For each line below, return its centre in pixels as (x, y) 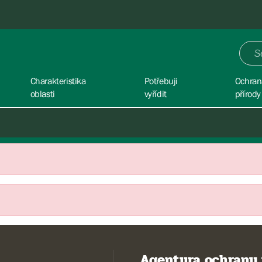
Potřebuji (161, 81)
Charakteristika (58, 81)
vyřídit (155, 94)
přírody (248, 94)
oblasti (42, 94)
